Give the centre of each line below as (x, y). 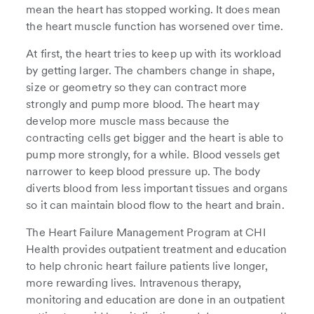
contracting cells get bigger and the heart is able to (155, 138)
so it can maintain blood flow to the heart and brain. (157, 205)
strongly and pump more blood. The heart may (143, 104)
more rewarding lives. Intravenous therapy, (134, 283)
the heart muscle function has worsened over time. (155, 26)
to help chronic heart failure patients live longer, (147, 266)
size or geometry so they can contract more (137, 87)
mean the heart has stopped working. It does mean (153, 9)
